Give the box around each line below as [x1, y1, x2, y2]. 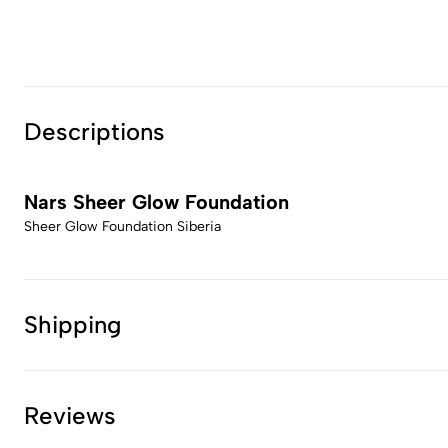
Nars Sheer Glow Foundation [24, 190, 289, 214]
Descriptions [24, 117, 165, 146]
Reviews [24, 401, 116, 430]
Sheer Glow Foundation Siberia [24, 218, 221, 235]
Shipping [24, 310, 122, 339]
